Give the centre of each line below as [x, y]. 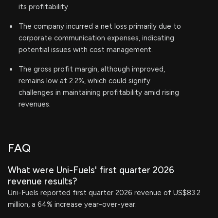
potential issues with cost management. [86, 50]
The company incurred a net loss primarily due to [100, 26]
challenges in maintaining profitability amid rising [99, 92]
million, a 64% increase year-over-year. [72, 204]
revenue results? [43, 181]
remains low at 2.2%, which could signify [84, 81]
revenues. [35, 104]
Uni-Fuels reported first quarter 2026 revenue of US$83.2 [104, 193]
